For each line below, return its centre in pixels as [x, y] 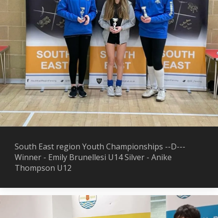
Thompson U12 [43, 168]
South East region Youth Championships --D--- [100, 146]
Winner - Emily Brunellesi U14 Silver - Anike [93, 157]
